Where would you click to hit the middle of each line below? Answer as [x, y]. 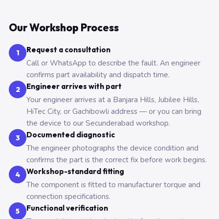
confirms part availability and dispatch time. [98, 75]
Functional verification [67, 208]
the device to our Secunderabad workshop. [98, 123]
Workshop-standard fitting [75, 171]
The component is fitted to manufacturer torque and [113, 185]
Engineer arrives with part [74, 86]
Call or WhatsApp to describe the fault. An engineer [113, 63]
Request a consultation [68, 50]
